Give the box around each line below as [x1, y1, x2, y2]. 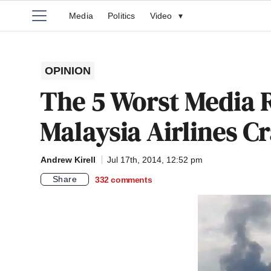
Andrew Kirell [41, 155, 96, 165]
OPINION [45, 65, 91, 77]
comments [111, 174, 152, 184]
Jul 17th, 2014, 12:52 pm [107, 155, 203, 165]
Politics [108, 11, 135, 21]
